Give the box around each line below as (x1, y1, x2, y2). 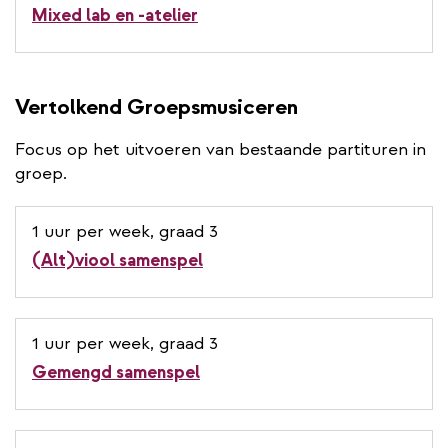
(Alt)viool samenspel (32, 248, 203, 272)
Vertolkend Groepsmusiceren (15, 92, 298, 121)
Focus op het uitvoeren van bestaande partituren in (15, 137, 426, 161)
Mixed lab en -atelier (32, 3, 198, 27)
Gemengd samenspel (32, 360, 200, 384)
